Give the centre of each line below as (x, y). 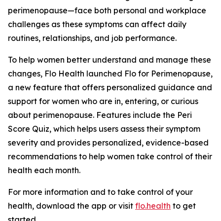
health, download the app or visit (72, 206)
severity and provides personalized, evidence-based (108, 143)
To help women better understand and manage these (110, 60)
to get (183, 206)
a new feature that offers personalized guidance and (110, 87)
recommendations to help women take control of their (110, 156)
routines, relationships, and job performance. (92, 38)
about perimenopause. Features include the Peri (100, 115)
